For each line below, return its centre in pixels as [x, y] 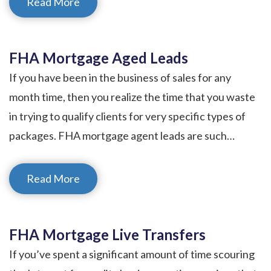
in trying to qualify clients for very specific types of [127, 116]
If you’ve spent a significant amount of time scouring [132, 254]
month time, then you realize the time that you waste [132, 96]
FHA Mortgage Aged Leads [99, 57]
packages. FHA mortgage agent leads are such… [122, 135]
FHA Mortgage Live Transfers [107, 234]
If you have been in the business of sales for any [120, 77]
